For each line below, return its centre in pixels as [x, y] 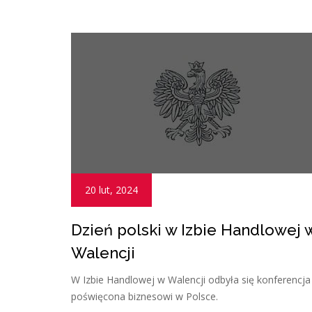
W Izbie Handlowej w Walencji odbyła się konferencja [191, 279]
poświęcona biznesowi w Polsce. [145, 296]
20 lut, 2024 [111, 189]
